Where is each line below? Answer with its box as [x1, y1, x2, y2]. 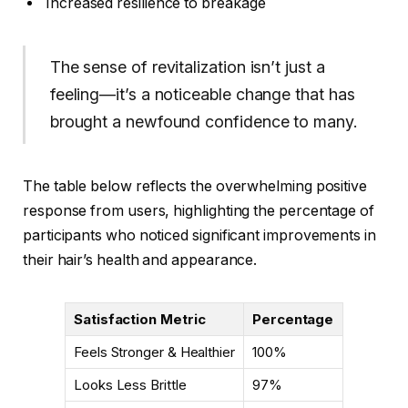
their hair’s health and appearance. [23, 250, 258, 269]
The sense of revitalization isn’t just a [49, 57, 325, 77]
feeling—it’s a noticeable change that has [49, 85, 355, 105]
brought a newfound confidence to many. [49, 112, 358, 132]
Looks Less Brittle [74, 375, 187, 393]
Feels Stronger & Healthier [74, 342, 235, 361]
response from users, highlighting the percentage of [23, 201, 374, 219]
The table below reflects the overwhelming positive [23, 177, 368, 195]
